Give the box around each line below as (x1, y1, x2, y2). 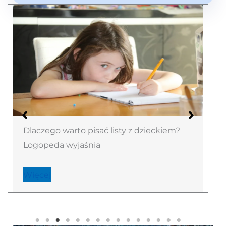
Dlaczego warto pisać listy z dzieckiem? (23, 126, 180, 136)
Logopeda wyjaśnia (23, 140, 100, 150)
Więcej (23, 170, 51, 180)
